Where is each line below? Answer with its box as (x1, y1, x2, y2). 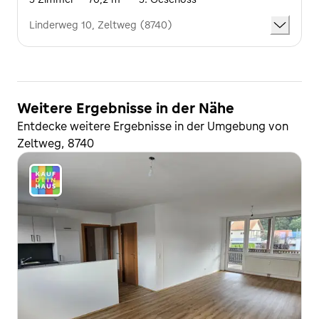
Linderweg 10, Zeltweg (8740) (29, 19, 172, 32)
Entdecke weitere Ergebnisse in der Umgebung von (17, 119, 288, 134)
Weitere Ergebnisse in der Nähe (17, 99, 234, 117)
